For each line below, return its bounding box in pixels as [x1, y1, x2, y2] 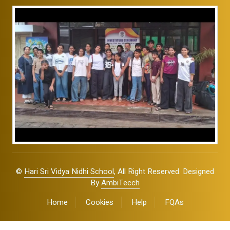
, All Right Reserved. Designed [114, 166, 214, 178]
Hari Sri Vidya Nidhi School [24, 166, 114, 178]
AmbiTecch [101, 177, 140, 189]
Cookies [85, 197, 113, 208]
